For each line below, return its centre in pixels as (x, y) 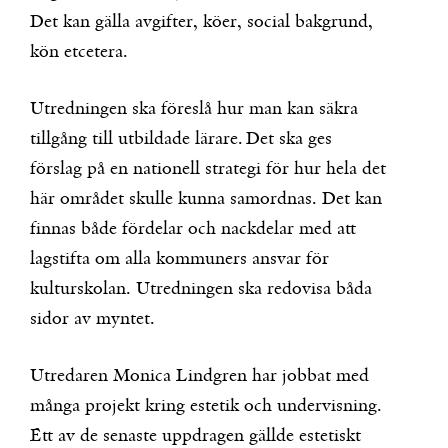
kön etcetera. (79, 52)
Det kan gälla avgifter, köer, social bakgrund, (201, 22)
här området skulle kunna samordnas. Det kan (206, 199)
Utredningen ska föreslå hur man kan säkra (194, 109)
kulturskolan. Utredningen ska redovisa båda (201, 289)
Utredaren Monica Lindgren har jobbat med (199, 376)
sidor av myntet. (92, 319)
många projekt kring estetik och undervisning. (206, 406)
